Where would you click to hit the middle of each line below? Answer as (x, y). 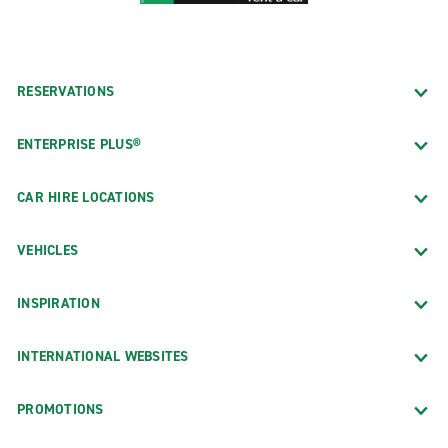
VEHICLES (47, 250)
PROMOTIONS (60, 409)
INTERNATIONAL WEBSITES (103, 356)
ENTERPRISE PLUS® (79, 144)
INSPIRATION (58, 303)
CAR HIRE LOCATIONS (86, 197)
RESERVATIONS (65, 91)
